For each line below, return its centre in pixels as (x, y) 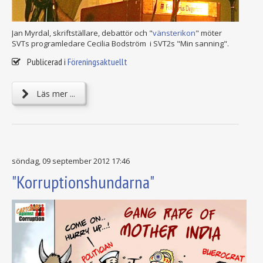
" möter (209, 33)
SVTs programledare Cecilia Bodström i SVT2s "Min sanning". (120, 44)
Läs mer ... (55, 94)
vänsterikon (174, 33)
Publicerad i (46, 62)
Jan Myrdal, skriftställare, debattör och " (82, 33)
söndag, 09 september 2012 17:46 (71, 161)
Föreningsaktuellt (97, 62)
